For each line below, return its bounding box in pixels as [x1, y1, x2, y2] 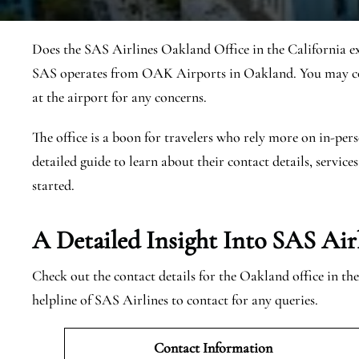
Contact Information [154, 339, 276, 357]
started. [32, 176, 75, 194]
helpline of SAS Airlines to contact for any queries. [32, 291, 318, 309]
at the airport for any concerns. [32, 88, 207, 106]
